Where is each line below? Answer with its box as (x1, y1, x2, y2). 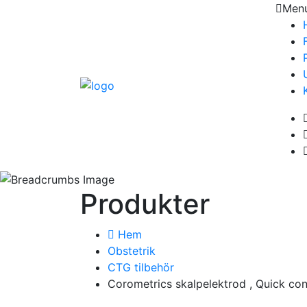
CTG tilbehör (108, 260, 174, 274)
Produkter (80, 186, 210, 221)
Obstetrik (108, 243, 156, 258)
